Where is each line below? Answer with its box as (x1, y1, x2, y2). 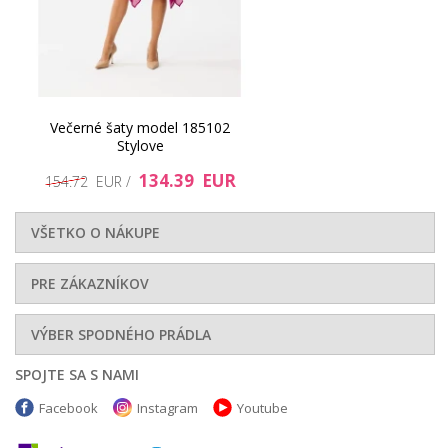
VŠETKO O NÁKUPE (31, 222, 160, 242)
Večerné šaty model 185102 (50, 117, 230, 137)
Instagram (137, 398, 198, 417)
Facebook (39, 398, 98, 417)
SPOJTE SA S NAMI (15, 364, 139, 384)
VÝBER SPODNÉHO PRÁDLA (31, 324, 211, 344)
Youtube (237, 398, 288, 417)
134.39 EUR (138, 168, 236, 192)
